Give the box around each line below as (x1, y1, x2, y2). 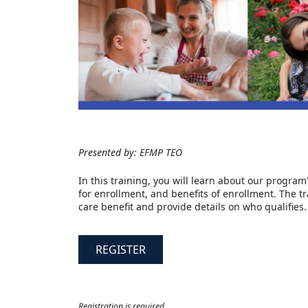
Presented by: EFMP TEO (78, 146, 182, 159)
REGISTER (96, 242, 146, 258)
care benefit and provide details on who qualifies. (78, 200, 307, 214)
